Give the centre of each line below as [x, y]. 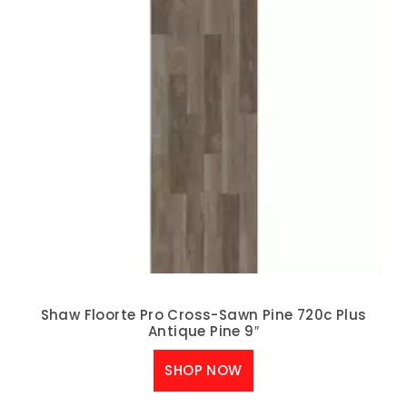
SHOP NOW [203, 370]
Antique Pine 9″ [203, 332]
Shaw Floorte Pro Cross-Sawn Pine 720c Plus [203, 315]
